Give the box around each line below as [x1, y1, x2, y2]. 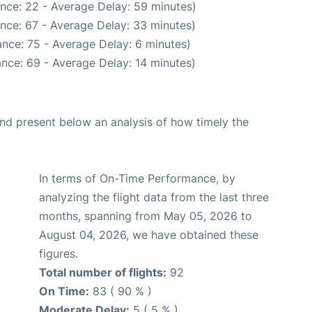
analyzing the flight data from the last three [39, 190, 269, 205]
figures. [39, 247, 78, 261]
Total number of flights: [39, 265, 166, 280]
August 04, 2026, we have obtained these [39, 228, 258, 242]
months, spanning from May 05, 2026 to [39, 209, 252, 224]
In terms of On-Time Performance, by [39, 171, 235, 186]
